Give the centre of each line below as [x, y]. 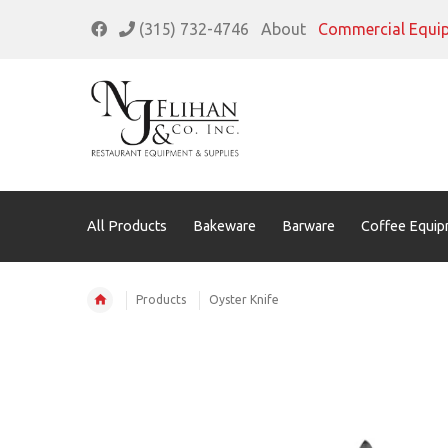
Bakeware [224, 225]
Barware [308, 225]
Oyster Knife [244, 299]
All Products [127, 225]
